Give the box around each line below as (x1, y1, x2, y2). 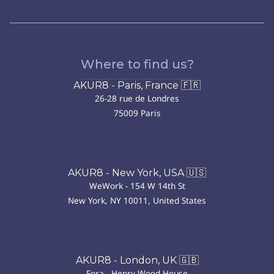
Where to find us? (80, 56, 194, 72)
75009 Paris (113, 106, 161, 119)
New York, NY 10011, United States (68, 194, 206, 206)
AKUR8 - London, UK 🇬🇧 (75, 254, 199, 266)
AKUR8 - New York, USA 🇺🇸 (68, 166, 206, 179)
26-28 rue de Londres (95, 92, 179, 104)
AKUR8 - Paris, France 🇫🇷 (73, 79, 201, 91)
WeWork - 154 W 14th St (89, 179, 185, 191)
